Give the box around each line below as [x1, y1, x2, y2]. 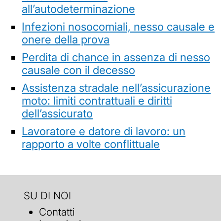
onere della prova [22, 32, 110, 46]
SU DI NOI [24, 189, 71, 202]
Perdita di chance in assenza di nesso [22, 50, 210, 64]
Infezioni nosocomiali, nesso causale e [22, 19, 215, 33]
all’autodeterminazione [22, 1, 135, 15]
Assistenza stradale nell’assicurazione [22, 80, 211, 94]
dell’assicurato [22, 106, 93, 120]
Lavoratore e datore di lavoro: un [22, 124, 185, 138]
